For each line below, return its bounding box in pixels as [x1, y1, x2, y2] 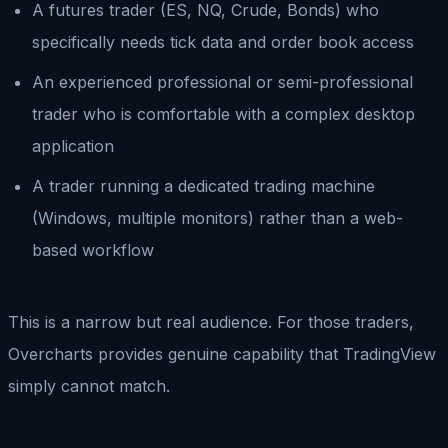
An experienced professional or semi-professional [32, 71, 413, 92]
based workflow [32, 239, 154, 260]
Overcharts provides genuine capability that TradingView [8, 343, 436, 364]
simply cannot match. [8, 375, 170, 396]
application [32, 135, 114, 156]
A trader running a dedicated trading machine [32, 175, 375, 196]
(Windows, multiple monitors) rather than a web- [32, 207, 403, 228]
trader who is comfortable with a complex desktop [32, 103, 415, 124]
